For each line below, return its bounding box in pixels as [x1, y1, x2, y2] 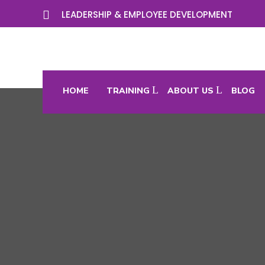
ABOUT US [167, 85, 214, 96]
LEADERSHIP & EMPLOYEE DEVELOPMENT [62, 8, 232, 21]
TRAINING [106, 85, 150, 96]
